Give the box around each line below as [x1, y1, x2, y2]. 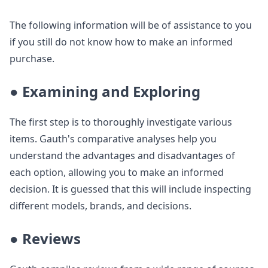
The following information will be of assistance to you [10, 18, 252, 32]
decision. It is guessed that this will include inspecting [10, 182, 251, 196]
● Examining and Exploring [10, 81, 200, 101]
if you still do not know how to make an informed [10, 35, 233, 48]
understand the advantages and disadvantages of [10, 148, 235, 162]
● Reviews [10, 228, 81, 248]
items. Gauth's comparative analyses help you [10, 132, 217, 145]
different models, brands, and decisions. [10, 199, 191, 212]
